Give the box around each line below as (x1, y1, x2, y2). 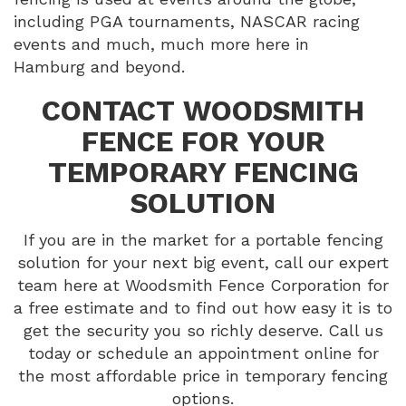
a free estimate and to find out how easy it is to (14, 297, 392, 317)
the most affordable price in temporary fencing (18, 365, 388, 385)
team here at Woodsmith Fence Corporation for (17, 275, 389, 295)
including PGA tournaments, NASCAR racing (14, 11, 360, 31)
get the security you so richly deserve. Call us (23, 320, 383, 340)
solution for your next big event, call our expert (17, 252, 389, 272)
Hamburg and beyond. (14, 56, 185, 76)
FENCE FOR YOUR (81, 124, 325, 159)
